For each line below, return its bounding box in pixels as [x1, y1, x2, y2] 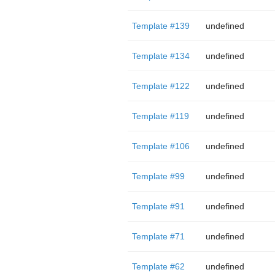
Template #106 [131, 141, 190, 151]
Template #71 [131, 231, 185, 241]
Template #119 [131, 111, 189, 121]
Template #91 [131, 201, 185, 211]
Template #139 [131, 21, 190, 31]
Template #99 [131, 171, 185, 181]
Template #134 [131, 51, 190, 61]
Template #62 [131, 261, 185, 271]
